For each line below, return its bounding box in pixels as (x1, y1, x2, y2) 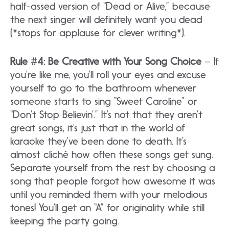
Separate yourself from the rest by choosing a (10, 162, 215, 174)
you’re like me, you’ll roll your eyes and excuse (10, 68, 206, 81)
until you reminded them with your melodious (10, 188, 208, 201)
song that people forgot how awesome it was (10, 175, 215, 188)
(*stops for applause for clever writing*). (10, 27, 186, 39)
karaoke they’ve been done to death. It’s (10, 135, 187, 148)
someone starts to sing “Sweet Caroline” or (10, 95, 197, 108)
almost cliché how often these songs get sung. (10, 148, 213, 161)
